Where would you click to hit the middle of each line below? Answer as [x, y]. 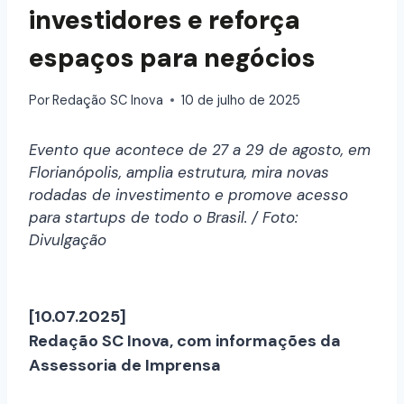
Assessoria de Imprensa [125, 365]
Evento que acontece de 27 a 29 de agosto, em [200, 149]
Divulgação [68, 239]
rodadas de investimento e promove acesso [188, 194]
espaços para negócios [172, 59]
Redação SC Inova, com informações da [185, 340]
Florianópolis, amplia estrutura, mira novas [179, 172]
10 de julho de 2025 [241, 100]
